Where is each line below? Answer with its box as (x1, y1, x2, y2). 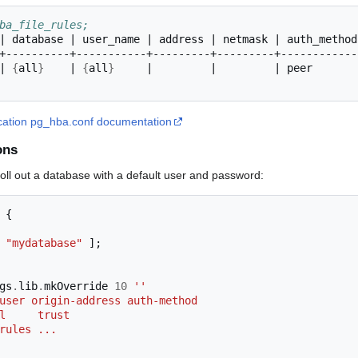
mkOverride (44, 280, 114, 293)
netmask (223, 32, 268, 46)
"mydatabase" (6, 237, 82, 250)
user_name (82, 32, 140, 46)
